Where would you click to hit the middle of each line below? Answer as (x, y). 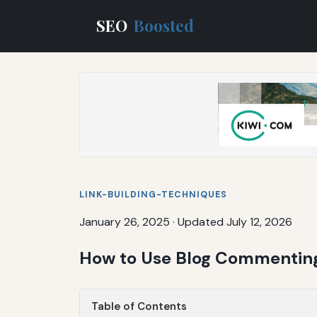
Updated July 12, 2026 (235, 221)
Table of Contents (139, 306)
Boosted (164, 25)
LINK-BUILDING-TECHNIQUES (153, 194)
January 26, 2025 (125, 221)
